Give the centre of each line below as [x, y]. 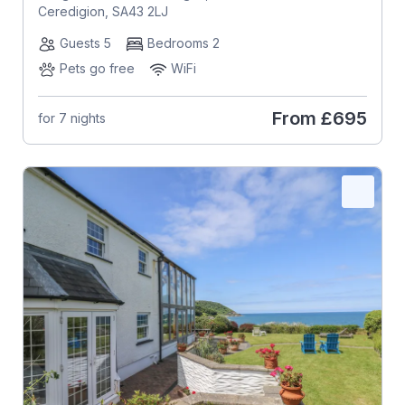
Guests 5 [85, 42]
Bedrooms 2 [183, 42]
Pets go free [97, 68]
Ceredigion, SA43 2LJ [103, 11]
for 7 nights [71, 118]
